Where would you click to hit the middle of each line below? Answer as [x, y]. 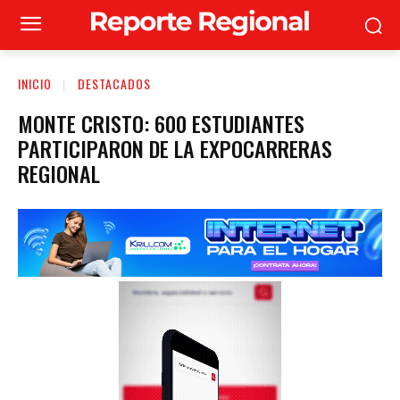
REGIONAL [59, 173]
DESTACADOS [114, 83]
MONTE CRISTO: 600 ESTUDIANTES [161, 123]
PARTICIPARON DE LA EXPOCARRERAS [175, 148]
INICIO [35, 83]
